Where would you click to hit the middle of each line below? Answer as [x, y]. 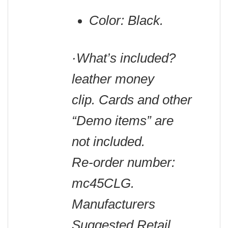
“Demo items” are [123, 121]
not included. [108, 142]
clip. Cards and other [132, 100]
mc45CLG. [103, 183]
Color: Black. [126, 20]
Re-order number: [123, 163]
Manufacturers [113, 204]
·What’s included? [124, 58]
